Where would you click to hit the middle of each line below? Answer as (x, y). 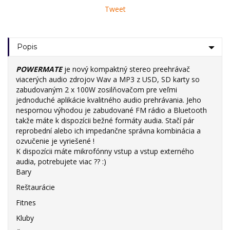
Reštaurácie (35, 187)
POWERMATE (39, 69)
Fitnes (26, 202)
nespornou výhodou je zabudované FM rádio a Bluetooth (111, 110)
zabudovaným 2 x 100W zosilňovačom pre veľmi (97, 89)
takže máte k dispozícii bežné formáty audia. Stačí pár (105, 120)
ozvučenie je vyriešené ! (55, 141)
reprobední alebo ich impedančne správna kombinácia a (108, 130)
